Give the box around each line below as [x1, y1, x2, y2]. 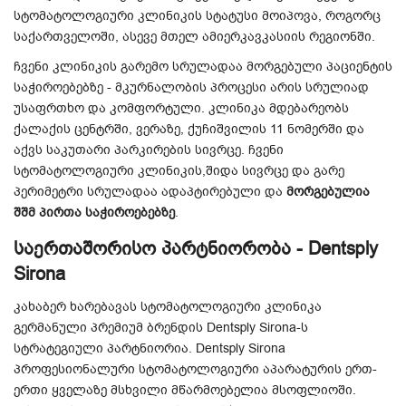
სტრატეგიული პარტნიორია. [14, 340, 196, 357]
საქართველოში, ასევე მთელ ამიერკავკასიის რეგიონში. [14, 28, 375, 45]
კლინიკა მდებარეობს [208, 100, 349, 117]
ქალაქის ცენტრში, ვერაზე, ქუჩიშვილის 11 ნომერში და [14, 121, 364, 138]
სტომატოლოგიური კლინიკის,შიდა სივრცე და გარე [14, 162, 344, 179]
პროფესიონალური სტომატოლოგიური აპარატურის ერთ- [14, 361, 377, 378]
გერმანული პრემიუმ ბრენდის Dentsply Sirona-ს [14, 319, 308, 336]
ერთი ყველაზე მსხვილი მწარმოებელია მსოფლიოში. [14, 382, 356, 399]
